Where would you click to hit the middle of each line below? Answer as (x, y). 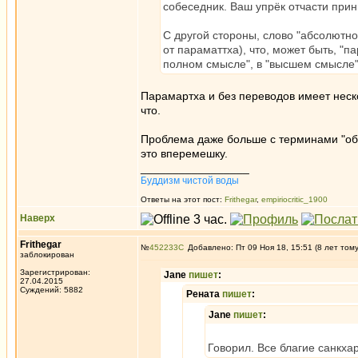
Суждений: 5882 (52, 290)
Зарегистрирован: (55, 272)
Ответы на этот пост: (183, 199)
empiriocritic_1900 (294, 199)
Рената (204, 294)
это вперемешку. (184, 153)
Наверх (38, 218)
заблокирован (47, 255)
